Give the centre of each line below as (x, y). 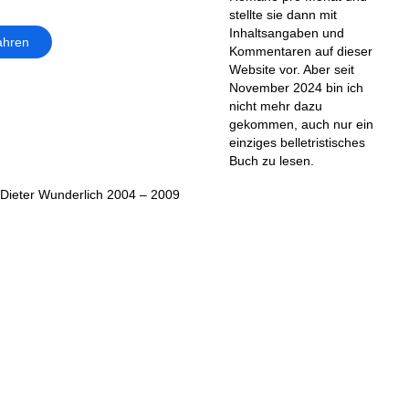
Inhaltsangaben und (286, 33)
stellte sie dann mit (283, 15)
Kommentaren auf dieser (300, 52)
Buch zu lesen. (271, 161)
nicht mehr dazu (275, 106)
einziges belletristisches (297, 143)
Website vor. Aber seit (291, 70)
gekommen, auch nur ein (301, 125)
